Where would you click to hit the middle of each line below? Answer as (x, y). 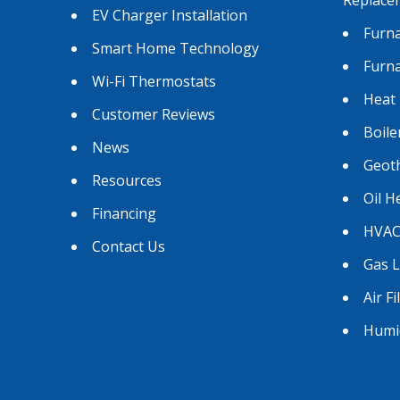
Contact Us (129, 246)
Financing (124, 213)
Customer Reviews (154, 114)
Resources (127, 180)
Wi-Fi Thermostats (154, 81)
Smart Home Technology (175, 48)
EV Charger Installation (170, 15)
